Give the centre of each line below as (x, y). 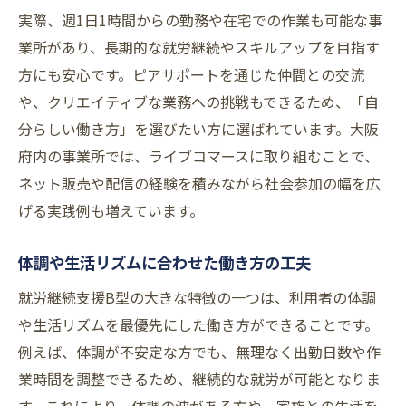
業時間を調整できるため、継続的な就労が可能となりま (199, 379)
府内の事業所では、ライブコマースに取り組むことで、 (198, 156)
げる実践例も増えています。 (111, 211)
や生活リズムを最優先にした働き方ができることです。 (198, 325)
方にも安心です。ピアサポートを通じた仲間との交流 (191, 75)
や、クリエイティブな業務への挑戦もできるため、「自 (198, 102)
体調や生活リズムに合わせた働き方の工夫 (164, 263)
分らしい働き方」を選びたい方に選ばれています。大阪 (198, 129)
